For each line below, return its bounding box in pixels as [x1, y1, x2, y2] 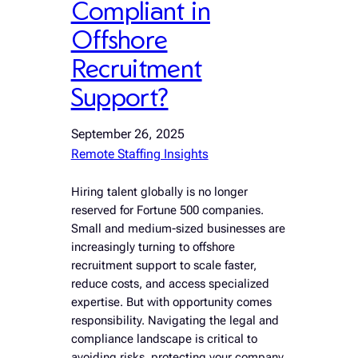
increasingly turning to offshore [70, 240, 235, 254]
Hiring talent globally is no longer [70, 185, 248, 199]
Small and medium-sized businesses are [70, 221, 285, 236]
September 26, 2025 [70, 125, 185, 141]
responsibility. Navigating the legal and [70, 313, 279, 328]
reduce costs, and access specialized [70, 276, 269, 291]
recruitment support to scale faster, [70, 258, 257, 272]
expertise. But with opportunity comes [70, 295, 272, 309]
